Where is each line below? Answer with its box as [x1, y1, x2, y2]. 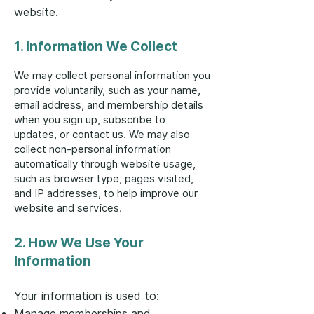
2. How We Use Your [14, 235, 144, 250]
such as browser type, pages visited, [14, 172, 193, 185]
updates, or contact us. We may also [14, 128, 190, 141]
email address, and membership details [14, 99, 203, 111]
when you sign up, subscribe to [14, 114, 165, 126]
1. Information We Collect [14, 39, 177, 54]
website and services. [14, 202, 122, 214]
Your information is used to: [14, 289, 159, 303]
